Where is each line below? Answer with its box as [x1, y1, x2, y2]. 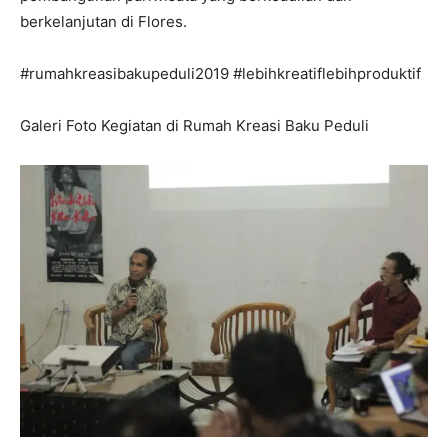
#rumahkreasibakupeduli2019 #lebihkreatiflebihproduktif [20, 64, 421, 84]
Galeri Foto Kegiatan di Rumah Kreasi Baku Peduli [20, 116, 369, 136]
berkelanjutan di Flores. [20, 12, 187, 32]
